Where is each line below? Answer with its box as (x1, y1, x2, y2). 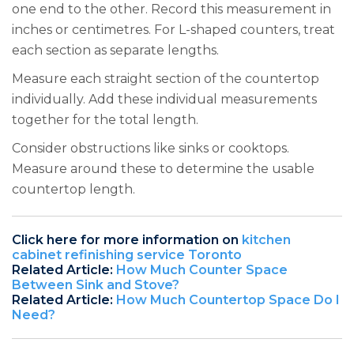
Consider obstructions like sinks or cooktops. (12, 140, 289, 156)
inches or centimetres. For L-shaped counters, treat (12, 21, 335, 37)
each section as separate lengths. (12, 42, 219, 58)
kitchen (242, 232, 291, 247)
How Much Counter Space (116, 262, 288, 277)
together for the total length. (12, 111, 198, 127)
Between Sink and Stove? (12, 277, 179, 292)
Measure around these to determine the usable (12, 160, 314, 176)
